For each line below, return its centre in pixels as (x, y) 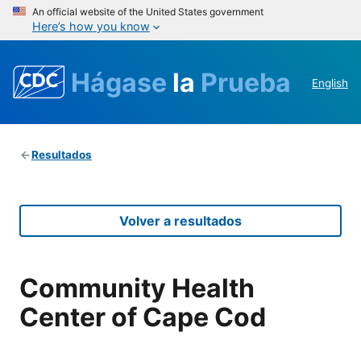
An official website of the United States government (148, 12)
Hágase (122, 82)
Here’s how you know (91, 26)
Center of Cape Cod (143, 317)
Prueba (246, 82)
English (330, 83)
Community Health (137, 288)
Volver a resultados (180, 221)
